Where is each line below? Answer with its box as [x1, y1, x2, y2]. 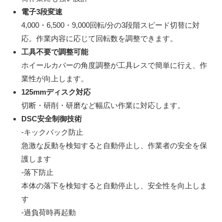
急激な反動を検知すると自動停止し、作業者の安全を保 [21, 141, 207, 150]
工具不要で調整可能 [21, 47, 88, 56]
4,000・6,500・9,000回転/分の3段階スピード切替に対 [21, 20, 200, 29]
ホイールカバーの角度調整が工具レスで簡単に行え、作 [21, 60, 207, 69]
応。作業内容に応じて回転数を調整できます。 [21, 34, 177, 43]
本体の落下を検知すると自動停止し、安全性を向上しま [21, 181, 207, 190]
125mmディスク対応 [21, 87, 91, 96]
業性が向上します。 [21, 74, 88, 83]
